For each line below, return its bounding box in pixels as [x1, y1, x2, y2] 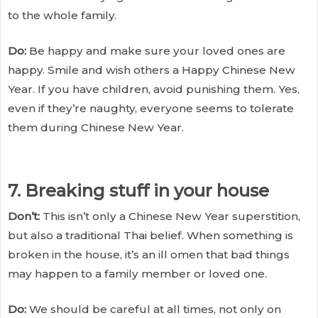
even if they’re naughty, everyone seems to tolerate [8, 101, 294, 115]
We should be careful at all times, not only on [26, 302, 281, 316]
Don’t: [8, 209, 40, 223]
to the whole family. [8, 9, 116, 23]
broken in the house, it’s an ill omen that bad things [8, 247, 290, 261]
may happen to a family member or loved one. [8, 266, 267, 280]
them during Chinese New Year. [8, 120, 184, 134]
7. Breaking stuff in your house [8, 180, 269, 201]
